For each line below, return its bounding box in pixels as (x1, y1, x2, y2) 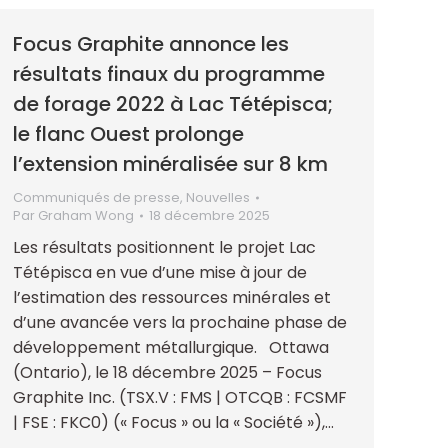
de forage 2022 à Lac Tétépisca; (13, 89, 333, 118)
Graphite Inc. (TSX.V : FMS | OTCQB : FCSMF (13, 385, 347, 409)
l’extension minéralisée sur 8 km (13, 149, 328, 178)
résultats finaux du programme (13, 59, 325, 88)
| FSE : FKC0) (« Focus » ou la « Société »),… (13, 410, 334, 434)
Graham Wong (38, 205, 134, 225)
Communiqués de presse (13, 187, 180, 207)
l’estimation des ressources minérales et (13, 285, 331, 309)
